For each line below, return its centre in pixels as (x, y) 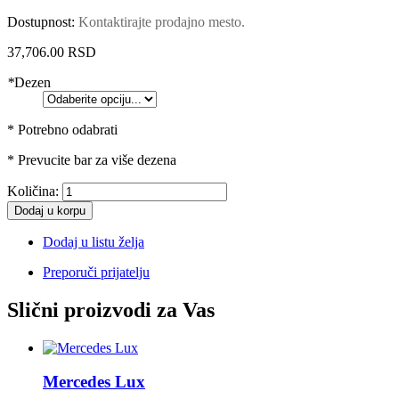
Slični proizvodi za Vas (111, 309)
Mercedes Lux (94, 382)
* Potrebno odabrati (62, 129)
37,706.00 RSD (52, 52)
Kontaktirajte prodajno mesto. (162, 21)
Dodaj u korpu (50, 210)
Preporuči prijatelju (96, 272)
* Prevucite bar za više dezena (92, 159)
